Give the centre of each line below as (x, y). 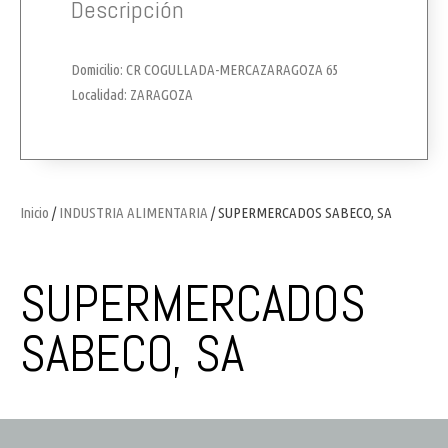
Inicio (34, 212)
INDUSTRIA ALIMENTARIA (133, 212)
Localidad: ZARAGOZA (132, 94)
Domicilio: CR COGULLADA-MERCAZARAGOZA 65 (204, 69)
